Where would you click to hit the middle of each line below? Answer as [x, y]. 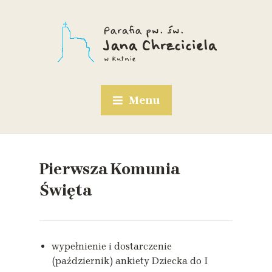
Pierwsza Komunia [110, 169]
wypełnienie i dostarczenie [112, 246]
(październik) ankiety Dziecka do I [130, 260]
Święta [66, 190]
